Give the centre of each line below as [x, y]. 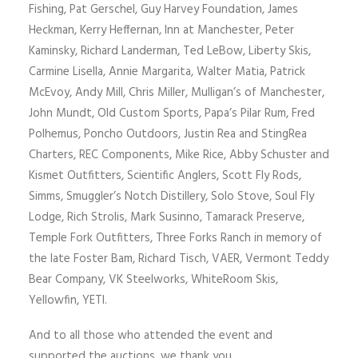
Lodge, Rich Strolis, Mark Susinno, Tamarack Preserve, [167, 217]
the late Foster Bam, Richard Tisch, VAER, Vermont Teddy [179, 259]
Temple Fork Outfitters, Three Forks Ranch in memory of [175, 238]
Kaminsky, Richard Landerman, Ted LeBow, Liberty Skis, [170, 51]
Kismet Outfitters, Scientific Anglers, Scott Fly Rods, [165, 176]
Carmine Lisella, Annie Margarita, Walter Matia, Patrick [167, 72]
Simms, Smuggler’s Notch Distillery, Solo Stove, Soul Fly [171, 197]
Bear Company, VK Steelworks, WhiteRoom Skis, [153, 280]
